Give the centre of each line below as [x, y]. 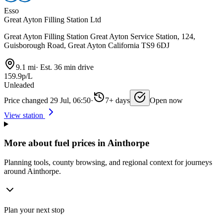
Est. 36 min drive [66, 67]
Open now [166, 100]
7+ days [117, 100]
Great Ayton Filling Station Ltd [53, 19]
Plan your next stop [34, 210]
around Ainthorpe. [32, 171]
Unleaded [19, 85]
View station [25, 115]
